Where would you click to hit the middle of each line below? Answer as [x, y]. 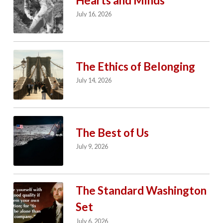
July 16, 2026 [94, 14]
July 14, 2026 [94, 80]
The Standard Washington [141, 191]
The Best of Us [112, 132]
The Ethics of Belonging [135, 66]
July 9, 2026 [92, 147]
